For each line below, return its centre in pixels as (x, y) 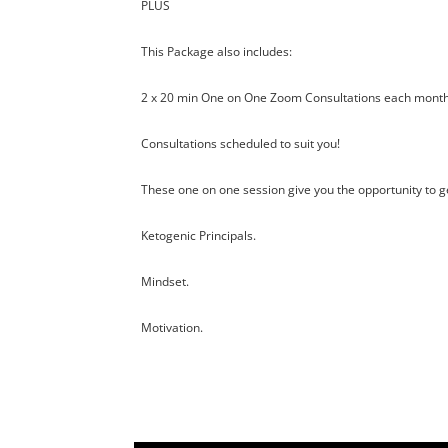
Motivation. (171, 328)
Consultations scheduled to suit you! (240, 144)
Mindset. (164, 282)
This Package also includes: (216, 52)
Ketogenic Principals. (198, 236)
